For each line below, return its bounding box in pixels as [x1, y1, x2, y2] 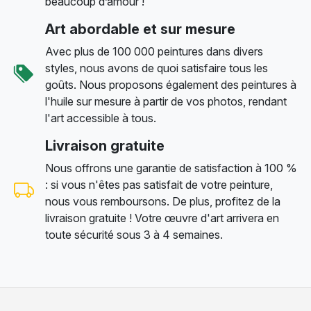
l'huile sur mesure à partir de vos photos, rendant [45, 94, 287, 108]
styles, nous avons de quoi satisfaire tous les [45, 60, 268, 75]
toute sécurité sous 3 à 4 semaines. [45, 227, 223, 242]
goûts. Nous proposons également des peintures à [45, 77, 296, 92]
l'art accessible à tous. [45, 110, 156, 125]
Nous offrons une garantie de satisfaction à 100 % [45, 160, 297, 175]
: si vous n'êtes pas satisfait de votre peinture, [45, 177, 273, 192]
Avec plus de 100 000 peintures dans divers [45, 44, 263, 58]
